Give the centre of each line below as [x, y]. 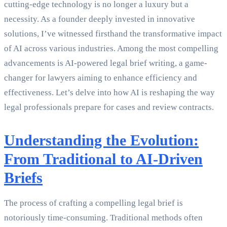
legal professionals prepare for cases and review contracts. [109, 107]
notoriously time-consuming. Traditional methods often [103, 218]
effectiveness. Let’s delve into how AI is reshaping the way [109, 93]
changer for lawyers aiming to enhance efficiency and [101, 78]
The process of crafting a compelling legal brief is [93, 203]
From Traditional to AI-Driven [103, 159]
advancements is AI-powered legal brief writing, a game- [106, 63]
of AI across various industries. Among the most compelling [111, 49]
